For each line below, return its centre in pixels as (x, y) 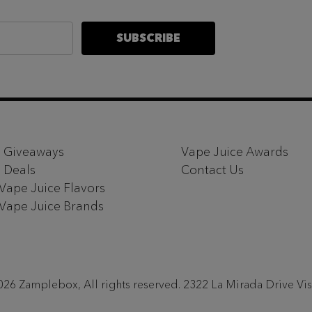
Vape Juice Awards (235, 151)
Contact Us (212, 170)
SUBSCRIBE (148, 38)
